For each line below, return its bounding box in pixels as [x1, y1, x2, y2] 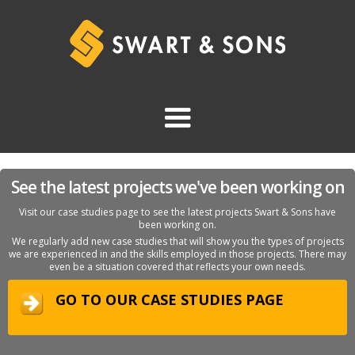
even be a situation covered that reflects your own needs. [49, 260, 306, 273]
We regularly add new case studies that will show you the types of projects [11, 235, 344, 248]
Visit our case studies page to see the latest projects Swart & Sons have [19, 205, 336, 219]
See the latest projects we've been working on [10, 176, 345, 198]
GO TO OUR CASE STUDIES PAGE [55, 290, 284, 309]
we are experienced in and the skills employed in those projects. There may [9, 247, 346, 261]
